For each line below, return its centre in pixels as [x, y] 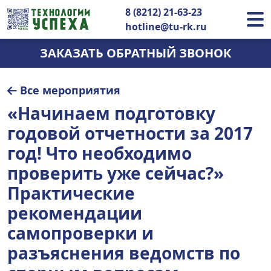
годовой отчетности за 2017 [130, 133]
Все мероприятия [70, 90]
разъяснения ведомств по [124, 253]
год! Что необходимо [100, 153]
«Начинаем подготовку [111, 113]
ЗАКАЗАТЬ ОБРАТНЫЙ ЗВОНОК [135, 53]
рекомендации [75, 213]
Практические [71, 193]
